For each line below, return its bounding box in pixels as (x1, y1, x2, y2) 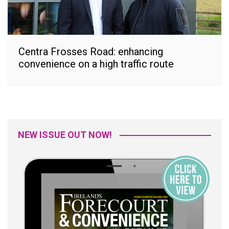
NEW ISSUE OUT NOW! (18, 129, 112, 141)
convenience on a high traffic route (18, 58, 174, 71)
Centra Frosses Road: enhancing (18, 45, 163, 58)
